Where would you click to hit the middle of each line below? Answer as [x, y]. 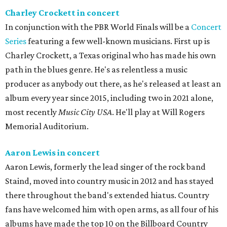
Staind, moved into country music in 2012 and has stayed [109, 181]
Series [16, 41]
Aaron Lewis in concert [52, 153]
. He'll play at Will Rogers [158, 112]
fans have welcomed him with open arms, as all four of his [112, 210]
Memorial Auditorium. [47, 126]
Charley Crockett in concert [62, 13]
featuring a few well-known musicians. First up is [118, 41]
